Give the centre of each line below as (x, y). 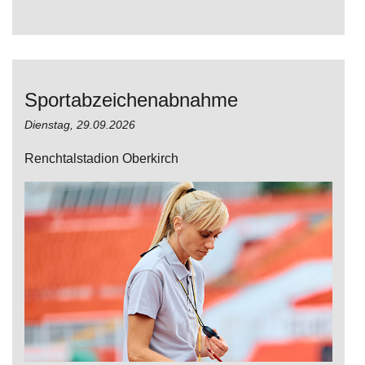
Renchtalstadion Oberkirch (101, 159)
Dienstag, (51, 125)
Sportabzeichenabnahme (131, 100)
